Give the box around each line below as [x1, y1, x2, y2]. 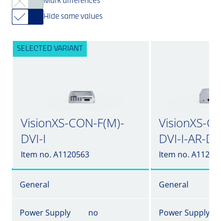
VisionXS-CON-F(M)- [21, 114, 124, 131]
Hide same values [43, 13, 103, 20]
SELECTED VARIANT [17, 45, 83, 52]
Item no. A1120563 [21, 149, 89, 160]
